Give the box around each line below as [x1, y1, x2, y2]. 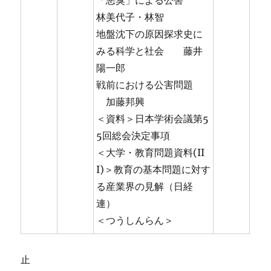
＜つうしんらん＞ [96, 214, 174, 227]
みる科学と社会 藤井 [96, 45, 203, 57]
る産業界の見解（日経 [96, 180, 194, 193]
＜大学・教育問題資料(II [96, 146, 205, 159]
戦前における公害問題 [96, 79, 203, 91]
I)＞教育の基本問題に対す [96, 163, 211, 176]
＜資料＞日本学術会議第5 [96, 113, 209, 125]
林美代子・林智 [96, 11, 165, 24]
